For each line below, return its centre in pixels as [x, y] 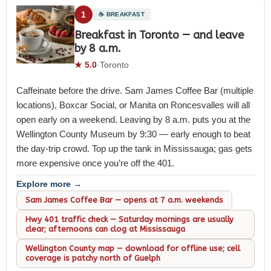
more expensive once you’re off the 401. [95, 163]
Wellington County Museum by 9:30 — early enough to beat [133, 134]
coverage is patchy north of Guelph [93, 258]
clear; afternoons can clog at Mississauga [105, 229]
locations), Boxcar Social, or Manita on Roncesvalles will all [133, 105]
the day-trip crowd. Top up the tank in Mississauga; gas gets [134, 148]
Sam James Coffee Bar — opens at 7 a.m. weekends [124, 200]
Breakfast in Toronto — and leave [159, 35]
